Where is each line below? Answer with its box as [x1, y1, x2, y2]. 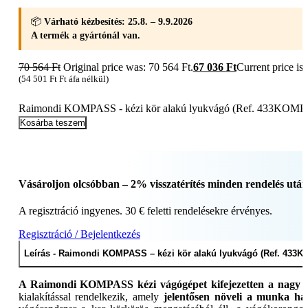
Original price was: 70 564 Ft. [63, 60, 193, 73]
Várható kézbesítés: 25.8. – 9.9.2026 [43, 16, 192, 27]
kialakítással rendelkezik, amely [18, 291, 159, 303]
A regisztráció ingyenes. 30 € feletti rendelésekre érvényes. [18, 205, 272, 217]
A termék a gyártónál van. [30, 30, 140, 41]
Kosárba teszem [19, 117, 85, 128]
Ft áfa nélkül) [56, 73, 109, 84]
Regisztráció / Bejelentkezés [18, 228, 140, 241]
